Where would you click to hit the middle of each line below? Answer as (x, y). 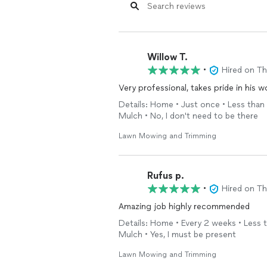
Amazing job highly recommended (184, 207)
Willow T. (167, 57)
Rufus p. (166, 175)
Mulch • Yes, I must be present (177, 235)
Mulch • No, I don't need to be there (188, 116)
